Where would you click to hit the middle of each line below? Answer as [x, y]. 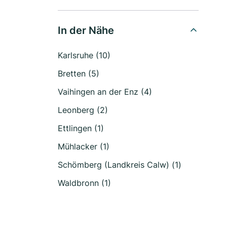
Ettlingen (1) [81, 128]
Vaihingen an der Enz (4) [105, 92]
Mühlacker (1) [84, 146]
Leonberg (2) [83, 110]
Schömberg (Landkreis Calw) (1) [120, 165]
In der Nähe [86, 30]
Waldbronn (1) [84, 183]
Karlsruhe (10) [84, 55]
